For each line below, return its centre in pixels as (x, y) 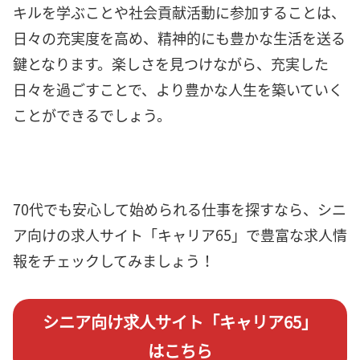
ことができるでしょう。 (92, 115)
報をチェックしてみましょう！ (114, 260)
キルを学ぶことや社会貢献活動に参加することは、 (179, 12)
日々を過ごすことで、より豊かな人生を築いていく (178, 90)
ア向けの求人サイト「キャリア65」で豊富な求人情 (180, 234)
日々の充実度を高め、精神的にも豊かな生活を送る (179, 38)
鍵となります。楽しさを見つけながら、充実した (171, 64)
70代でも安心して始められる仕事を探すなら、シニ (180, 209)
